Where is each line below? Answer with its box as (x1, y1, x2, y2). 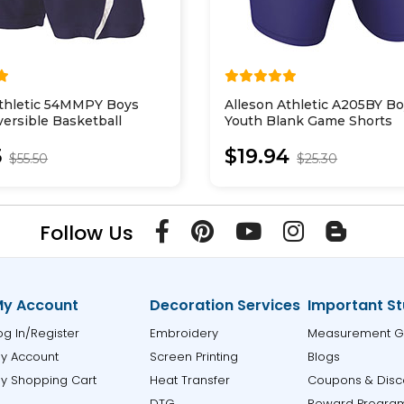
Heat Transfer (149, 372, 230, 389)
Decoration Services (149, 295, 300, 316)
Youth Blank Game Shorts (225, 113, 393, 129)
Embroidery (149, 325, 218, 342)
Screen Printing (149, 348, 238, 365)
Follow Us (40, 219, 133, 247)
